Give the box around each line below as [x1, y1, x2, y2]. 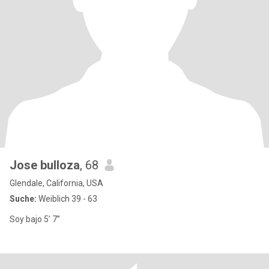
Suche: [10, 194, 37, 204]
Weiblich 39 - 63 [37, 194, 97, 204]
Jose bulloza [10, 158, 80, 172]
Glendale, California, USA [10, 178, 103, 188]
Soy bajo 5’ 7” [10, 214, 60, 224]
